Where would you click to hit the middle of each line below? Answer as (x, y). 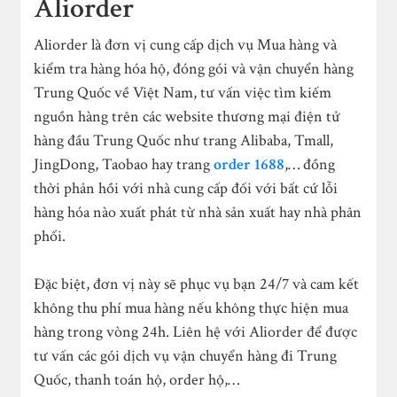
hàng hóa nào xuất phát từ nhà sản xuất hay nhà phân (198, 212)
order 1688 (249, 164)
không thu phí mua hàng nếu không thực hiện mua (191, 307)
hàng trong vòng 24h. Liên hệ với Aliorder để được (196, 331)
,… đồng (310, 164)
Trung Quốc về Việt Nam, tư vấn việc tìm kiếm (183, 92)
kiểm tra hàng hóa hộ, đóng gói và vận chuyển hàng (194, 68)
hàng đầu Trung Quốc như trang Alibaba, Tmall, (184, 140)
